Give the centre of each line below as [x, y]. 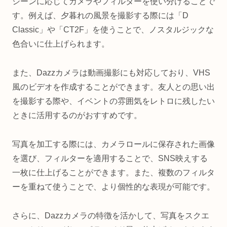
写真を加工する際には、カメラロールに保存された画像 [113, 144]
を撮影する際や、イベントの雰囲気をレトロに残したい [113, 101]
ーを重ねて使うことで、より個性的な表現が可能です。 [113, 186]
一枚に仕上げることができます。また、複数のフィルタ [113, 172]
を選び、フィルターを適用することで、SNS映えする [110, 158]
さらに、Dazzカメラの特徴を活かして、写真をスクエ [111, 215]
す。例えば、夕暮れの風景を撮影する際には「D [100, 16]
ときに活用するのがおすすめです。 [77, 116]
